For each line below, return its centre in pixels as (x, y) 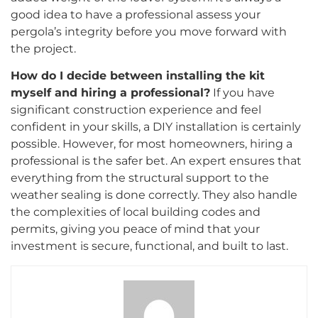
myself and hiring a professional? (110, 93)
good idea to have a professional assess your (136, 14)
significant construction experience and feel (136, 110)
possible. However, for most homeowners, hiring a (152, 144)
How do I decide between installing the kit (138, 76)
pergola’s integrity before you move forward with (149, 31)
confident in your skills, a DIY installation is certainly (156, 127)
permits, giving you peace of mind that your (135, 229)
